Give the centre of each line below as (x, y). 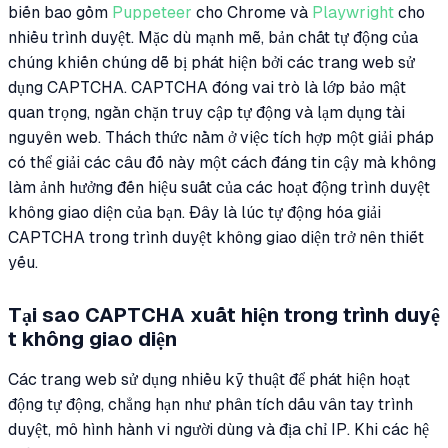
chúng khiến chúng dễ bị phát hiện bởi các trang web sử (211, 63)
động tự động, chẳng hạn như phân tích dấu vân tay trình (210, 405)
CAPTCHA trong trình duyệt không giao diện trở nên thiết (216, 238)
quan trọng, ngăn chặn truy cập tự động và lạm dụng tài (206, 113)
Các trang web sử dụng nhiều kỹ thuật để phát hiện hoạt (209, 380)
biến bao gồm (60, 13)
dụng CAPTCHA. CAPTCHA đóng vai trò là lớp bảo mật (207, 88)
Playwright (353, 13)
